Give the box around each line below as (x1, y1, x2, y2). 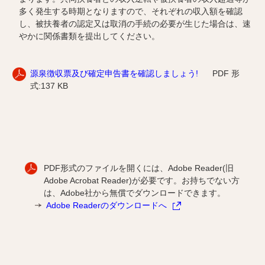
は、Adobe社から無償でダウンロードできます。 (44, 188, 225, 198)
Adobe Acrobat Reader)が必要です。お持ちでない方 (44, 175, 240, 185)
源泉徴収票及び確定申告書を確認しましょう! (30, 69, 198, 79)
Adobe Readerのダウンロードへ (46, 200, 167, 210)
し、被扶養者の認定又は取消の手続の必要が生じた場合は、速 (19, 19, 251, 29)
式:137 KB (30, 81, 68, 91)
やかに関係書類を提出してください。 (19, 31, 160, 41)
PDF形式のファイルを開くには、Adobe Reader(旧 (44, 163, 234, 173)
